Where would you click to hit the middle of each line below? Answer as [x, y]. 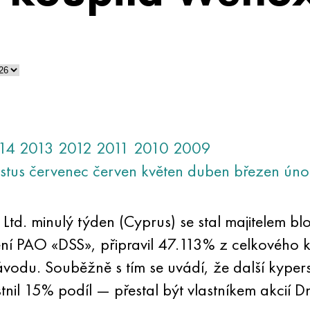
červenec [58, 171]
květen [162, 171]
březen [256, 171]
